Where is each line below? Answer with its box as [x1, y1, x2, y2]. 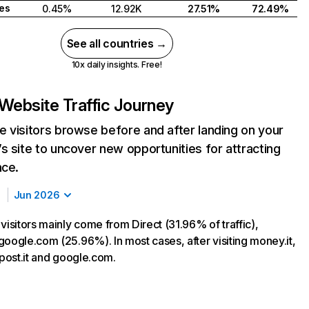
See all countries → [66, 37, 167, 50]
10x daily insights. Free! [71, 59, 162, 70]
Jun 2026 [13, 189, 60, 201]
